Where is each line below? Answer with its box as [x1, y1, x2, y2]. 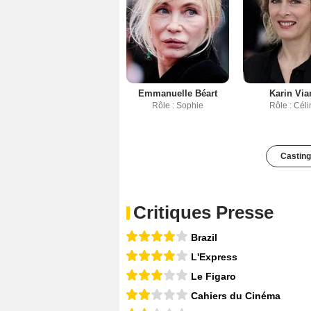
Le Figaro [191, 271, 236, 283]
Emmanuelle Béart [137, 88, 217, 99]
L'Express [191, 251, 237, 263]
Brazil [191, 232, 217, 244]
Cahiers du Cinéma [191, 290, 280, 302]
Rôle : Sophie [151, 101, 203, 111]
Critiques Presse [133, 202, 274, 224]
